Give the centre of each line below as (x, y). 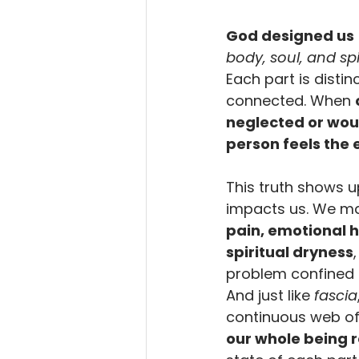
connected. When (290, 101)
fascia (336, 295)
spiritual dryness (290, 252)
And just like (270, 295)
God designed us (290, 36)
